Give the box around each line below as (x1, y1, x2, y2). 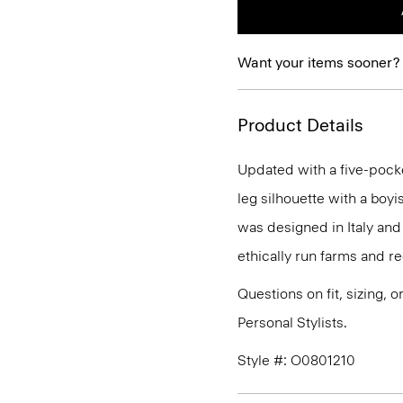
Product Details (237, 114, 363, 136)
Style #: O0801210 (237, 352, 355, 369)
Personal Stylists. (237, 314, 347, 331)
